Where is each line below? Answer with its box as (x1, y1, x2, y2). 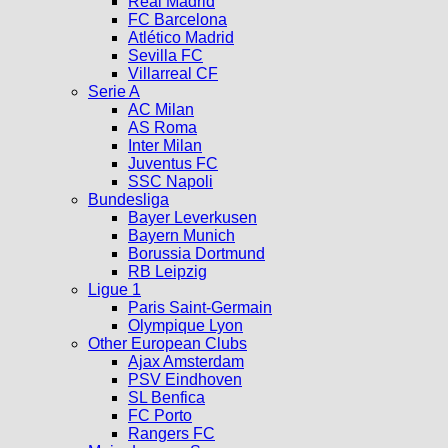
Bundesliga (88, 191, 169, 209)
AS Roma (128, 119, 197, 137)
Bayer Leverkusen (128, 209, 257, 227)
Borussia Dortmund (128, 245, 265, 263)
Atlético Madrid (128, 29, 234, 47)
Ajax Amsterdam (128, 353, 244, 371)
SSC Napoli (128, 173, 213, 191)
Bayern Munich (128, 227, 235, 245)
